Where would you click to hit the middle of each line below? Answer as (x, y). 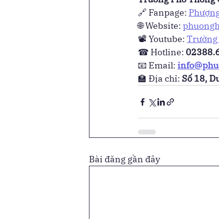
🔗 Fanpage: (163, 13)
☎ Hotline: (162, 52)
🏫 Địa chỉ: (160, 79)
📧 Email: (158, 66)
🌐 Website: (160, 26)
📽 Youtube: (162, 39)
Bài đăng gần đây (125, 159)
